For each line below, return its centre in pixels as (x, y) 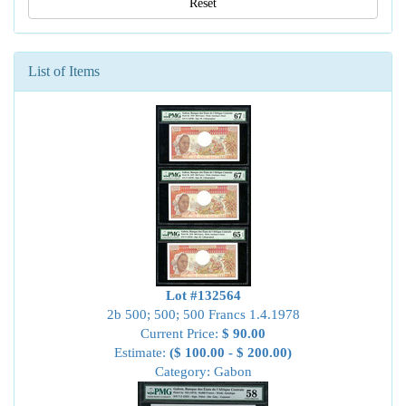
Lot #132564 (203, 295)
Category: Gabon (203, 372)
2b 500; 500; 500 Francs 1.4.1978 (203, 314)
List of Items (64, 71)
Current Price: (181, 333)
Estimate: (142, 353)
